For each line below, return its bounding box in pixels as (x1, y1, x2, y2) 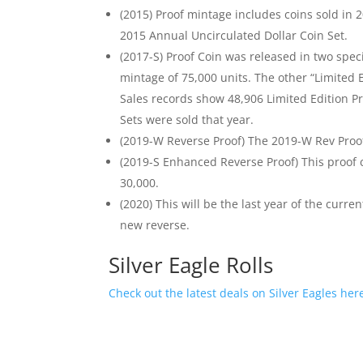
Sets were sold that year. (120, 112, 254, 127)
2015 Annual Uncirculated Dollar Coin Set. (120, 28, 348, 43)
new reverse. (120, 217, 190, 233)
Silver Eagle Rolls (109, 250, 274, 280)
